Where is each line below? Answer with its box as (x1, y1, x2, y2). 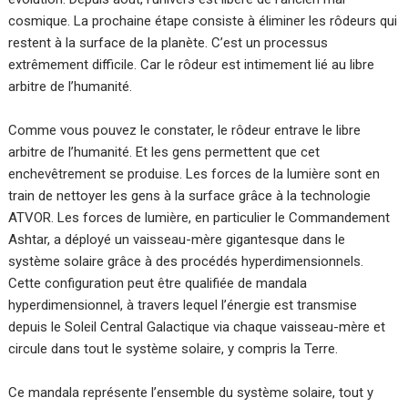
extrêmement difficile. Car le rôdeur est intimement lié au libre (8, 56, 375, 74)
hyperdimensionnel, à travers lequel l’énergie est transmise (8, 297, 358, 314)
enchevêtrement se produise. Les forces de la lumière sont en (8, 166, 381, 183)
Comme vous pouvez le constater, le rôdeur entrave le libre (8, 122, 362, 139)
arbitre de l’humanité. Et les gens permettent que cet (8, 144, 321, 161)
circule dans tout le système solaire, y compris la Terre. (8, 341, 339, 358)
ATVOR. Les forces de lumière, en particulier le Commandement (8, 209, 391, 227)
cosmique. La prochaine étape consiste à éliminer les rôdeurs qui (8, 13, 398, 30)
